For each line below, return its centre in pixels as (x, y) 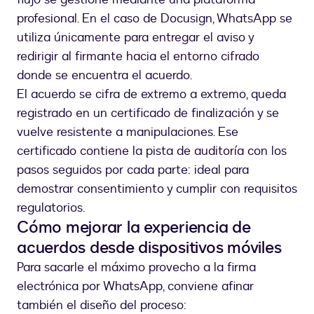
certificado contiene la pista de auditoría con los (152, 151)
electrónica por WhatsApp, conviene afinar (135, 286)
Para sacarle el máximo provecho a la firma (136, 267)
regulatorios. (51, 207)
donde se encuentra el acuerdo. (106, 75)
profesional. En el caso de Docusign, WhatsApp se (155, 18)
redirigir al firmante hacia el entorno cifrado (138, 56)
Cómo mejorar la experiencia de (134, 227)
